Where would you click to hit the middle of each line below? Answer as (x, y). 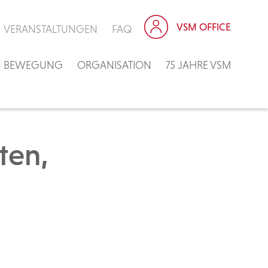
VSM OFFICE (204, 27)
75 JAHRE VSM (198, 65)
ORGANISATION (114, 65)
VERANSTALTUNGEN (51, 29)
